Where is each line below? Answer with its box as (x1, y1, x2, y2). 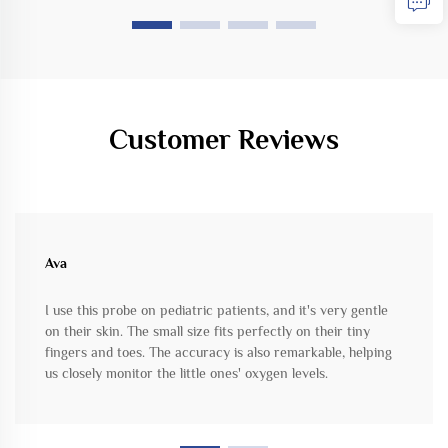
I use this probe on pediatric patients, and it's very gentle (45, 301, 388, 318)
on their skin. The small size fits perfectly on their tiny (45, 322, 370, 339)
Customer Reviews (109, 123, 339, 155)
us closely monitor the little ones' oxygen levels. (45, 364, 328, 381)
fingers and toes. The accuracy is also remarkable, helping (45, 343, 392, 360)
